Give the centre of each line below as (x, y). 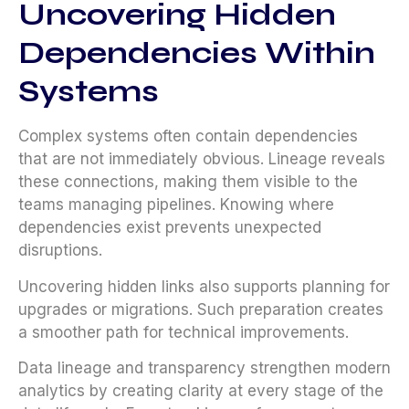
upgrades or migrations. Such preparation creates (201, 309)
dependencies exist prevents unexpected (170, 228)
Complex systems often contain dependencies (188, 136)
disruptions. (60, 251)
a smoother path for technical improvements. (184, 332)
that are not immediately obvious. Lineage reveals (202, 159)
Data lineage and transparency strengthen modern (204, 368)
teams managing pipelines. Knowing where (176, 205)
